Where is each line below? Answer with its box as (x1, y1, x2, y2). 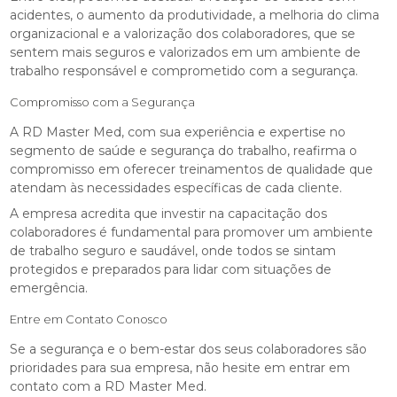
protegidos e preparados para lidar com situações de (10, 261, 332, 277)
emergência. (10, 279, 89, 296)
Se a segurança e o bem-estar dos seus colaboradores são (10, 340, 368, 357)
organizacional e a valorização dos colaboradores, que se (10, 25, 356, 42)
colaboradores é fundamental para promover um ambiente (10, 223, 374, 240)
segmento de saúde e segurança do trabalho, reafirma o (10, 142, 358, 159)
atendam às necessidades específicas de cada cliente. (10, 179, 343, 196)
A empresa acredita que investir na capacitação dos (10, 205, 328, 222)
